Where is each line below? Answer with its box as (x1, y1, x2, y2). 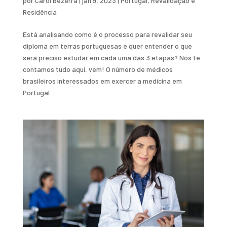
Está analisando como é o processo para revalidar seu (22, 29, 192, 39)
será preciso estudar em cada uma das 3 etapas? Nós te (22, 53, 200, 62)
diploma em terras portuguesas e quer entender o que (22, 41, 192, 50)
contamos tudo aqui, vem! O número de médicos (22, 64, 173, 73)
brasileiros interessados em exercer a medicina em (22, 76, 182, 85)
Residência (22, 7, 57, 16)
